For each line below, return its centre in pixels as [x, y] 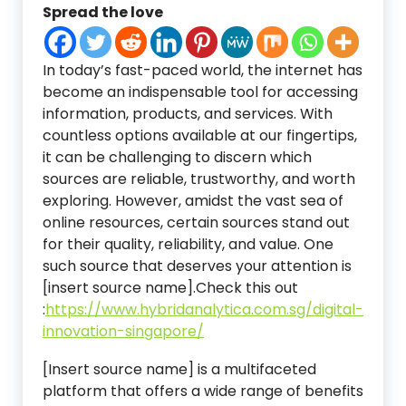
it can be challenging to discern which [177, 157]
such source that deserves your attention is [197, 266]
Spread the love [103, 12]
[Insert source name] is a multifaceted [179, 369]
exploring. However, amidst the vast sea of [193, 201]
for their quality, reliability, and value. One [188, 244]
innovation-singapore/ [123, 331]
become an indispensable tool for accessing [200, 92]
